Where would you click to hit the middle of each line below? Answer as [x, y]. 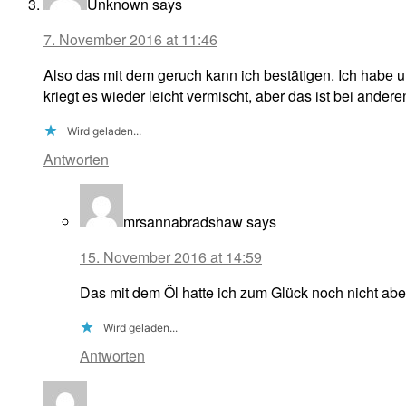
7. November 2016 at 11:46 [130, 40]
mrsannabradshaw [183, 222]
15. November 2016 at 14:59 [171, 257]
